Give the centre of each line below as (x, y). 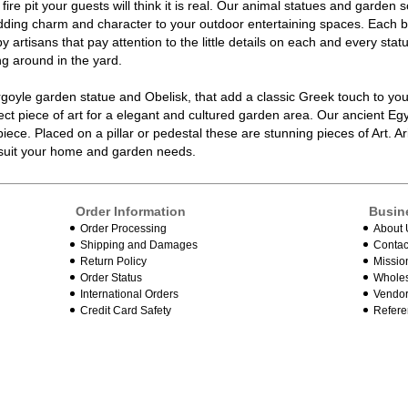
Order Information (131, 211)
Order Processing (124, 228)
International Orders (130, 294)
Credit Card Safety (126, 310)
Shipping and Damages (139, 245)
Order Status (112, 277)
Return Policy (114, 261)
